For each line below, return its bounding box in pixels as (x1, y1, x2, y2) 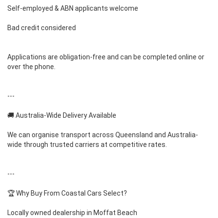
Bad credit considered (7, 23, 76, 32)
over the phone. (7, 62, 55, 71)
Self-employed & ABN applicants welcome (7, 4, 138, 12)
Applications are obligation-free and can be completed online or (7, 53, 204, 61)
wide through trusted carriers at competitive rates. (7, 140, 167, 148)
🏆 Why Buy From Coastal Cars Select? (7, 189, 127, 197)
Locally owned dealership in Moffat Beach (7, 208, 137, 217)
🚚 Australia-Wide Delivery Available (7, 111, 116, 119)
